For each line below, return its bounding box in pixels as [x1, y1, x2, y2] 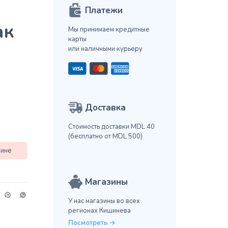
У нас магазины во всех [68, 196, 140, 206]
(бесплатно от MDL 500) [68, 132, 142, 141]
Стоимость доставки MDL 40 [68, 122, 155, 132]
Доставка [84, 102, 126, 114]
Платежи [84, 5, 123, 17]
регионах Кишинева [68, 206, 131, 216]
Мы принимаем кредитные [68, 25, 150, 35]
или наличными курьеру [68, 44, 142, 54]
